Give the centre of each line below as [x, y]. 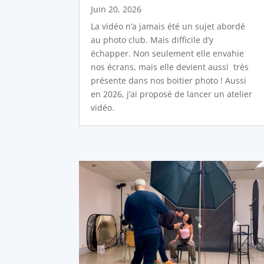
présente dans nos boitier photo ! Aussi [169, 81]
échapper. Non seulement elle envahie [168, 54]
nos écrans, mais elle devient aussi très [170, 67]
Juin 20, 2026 [116, 9]
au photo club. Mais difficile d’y [152, 40]
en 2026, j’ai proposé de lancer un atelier [172, 94]
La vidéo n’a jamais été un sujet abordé [168, 27]
